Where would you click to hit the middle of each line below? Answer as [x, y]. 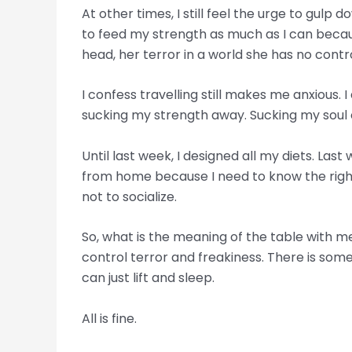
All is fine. [109, 318]
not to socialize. [129, 196]
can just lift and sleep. [148, 278]
